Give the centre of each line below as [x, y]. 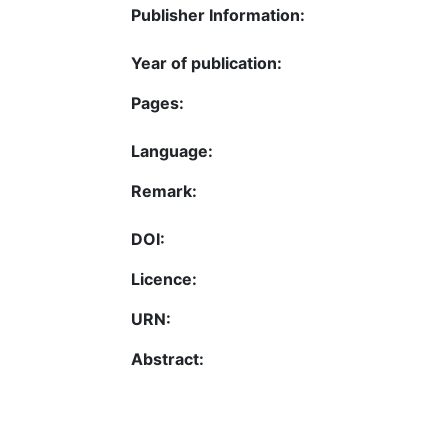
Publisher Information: [218, 15]
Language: [172, 151]
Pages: [157, 103]
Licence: [164, 279]
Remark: [164, 191]
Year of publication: [206, 63]
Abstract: [167, 359]
